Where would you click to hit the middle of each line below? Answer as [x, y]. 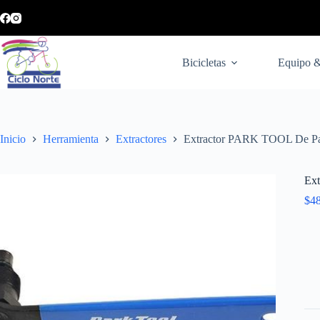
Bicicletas [204, 62]
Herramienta [71, 139]
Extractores [141, 139]
